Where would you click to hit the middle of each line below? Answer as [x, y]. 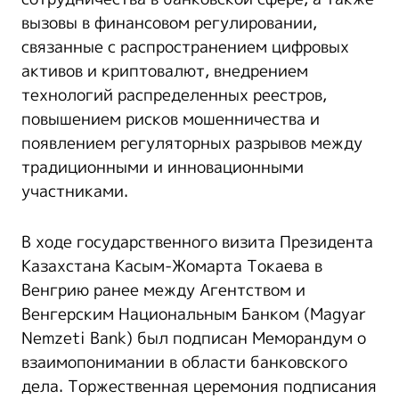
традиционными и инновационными [163, 167]
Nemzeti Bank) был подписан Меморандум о [194, 338]
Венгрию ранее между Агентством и [163, 290]
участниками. [75, 191]
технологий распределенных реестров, [174, 95]
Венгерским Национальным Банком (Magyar [194, 314]
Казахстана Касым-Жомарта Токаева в [172, 266]
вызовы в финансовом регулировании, [169, 23]
